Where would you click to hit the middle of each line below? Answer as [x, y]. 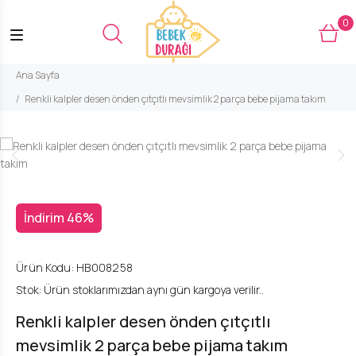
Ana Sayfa [38, 75]
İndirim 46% [59, 218]
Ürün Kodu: [45, 267]
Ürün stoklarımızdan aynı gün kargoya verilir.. [153, 290]
